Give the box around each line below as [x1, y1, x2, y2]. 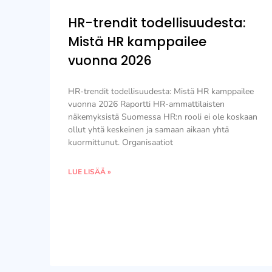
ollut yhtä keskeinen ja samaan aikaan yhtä [68, 124, 229, 135]
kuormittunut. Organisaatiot [68, 137, 173, 148]
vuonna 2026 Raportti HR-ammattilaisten [68, 98, 225, 110]
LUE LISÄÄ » [68, 167, 111, 177]
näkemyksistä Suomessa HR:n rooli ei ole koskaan [68, 111, 257, 123]
